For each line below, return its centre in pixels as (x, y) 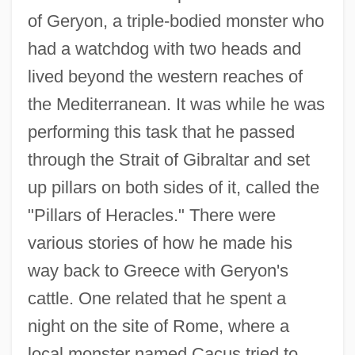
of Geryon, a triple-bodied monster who (176, 21)
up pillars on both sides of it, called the (173, 188)
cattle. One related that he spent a (157, 299)
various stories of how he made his (160, 243)
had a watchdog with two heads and (164, 49)
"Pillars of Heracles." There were (151, 216)
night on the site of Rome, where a (158, 326)
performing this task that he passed (161, 132)
